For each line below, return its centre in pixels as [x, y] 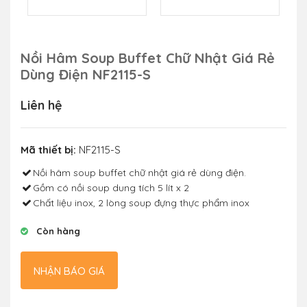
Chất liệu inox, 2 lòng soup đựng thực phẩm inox [141, 203]
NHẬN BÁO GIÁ [69, 271]
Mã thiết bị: [48, 150]
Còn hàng [57, 231]
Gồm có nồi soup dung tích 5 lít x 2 [111, 188]
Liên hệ [41, 106]
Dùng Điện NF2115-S [86, 75]
